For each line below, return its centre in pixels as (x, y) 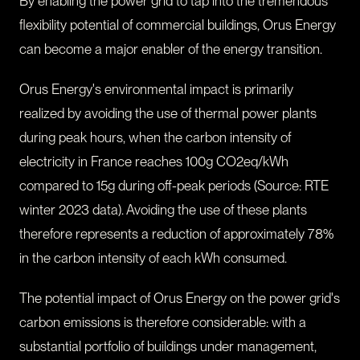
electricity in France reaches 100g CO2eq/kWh (154, 162)
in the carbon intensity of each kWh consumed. (153, 258)
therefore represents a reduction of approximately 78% (176, 234)
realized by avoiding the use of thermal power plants (168, 114)
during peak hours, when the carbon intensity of (155, 138)
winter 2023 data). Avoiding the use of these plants (163, 210)
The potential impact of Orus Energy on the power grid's (180, 299)
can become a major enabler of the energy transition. (171, 49)
